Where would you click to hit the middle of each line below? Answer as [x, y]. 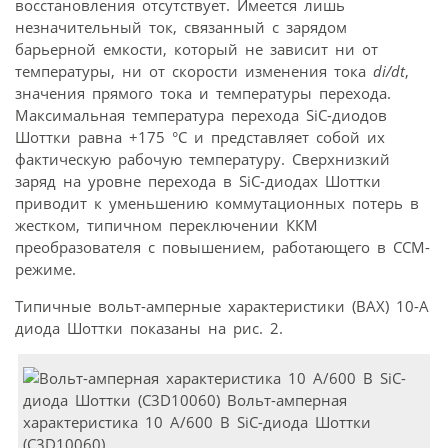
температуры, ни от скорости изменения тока [194, 71]
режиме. [45, 269]
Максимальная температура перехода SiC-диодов [201, 115]
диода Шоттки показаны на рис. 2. [149, 328]
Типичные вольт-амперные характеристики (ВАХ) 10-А [222, 306]
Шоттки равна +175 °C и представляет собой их [200, 137]
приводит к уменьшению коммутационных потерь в [217, 203]
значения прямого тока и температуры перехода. [203, 93]
